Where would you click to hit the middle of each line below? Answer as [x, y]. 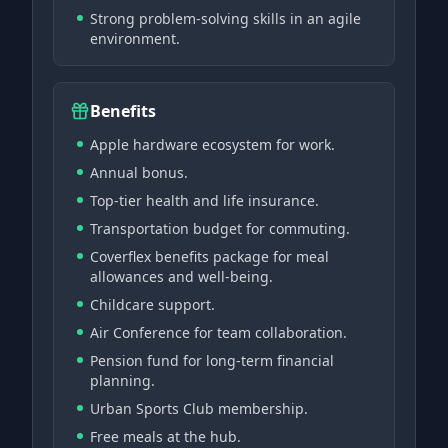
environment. [135, 38]
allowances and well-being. [181, 276]
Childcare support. [152, 304]
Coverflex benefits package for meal [209, 256]
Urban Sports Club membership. [199, 408]
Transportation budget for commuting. [220, 228]
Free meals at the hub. [165, 436]
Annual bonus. [139, 172]
